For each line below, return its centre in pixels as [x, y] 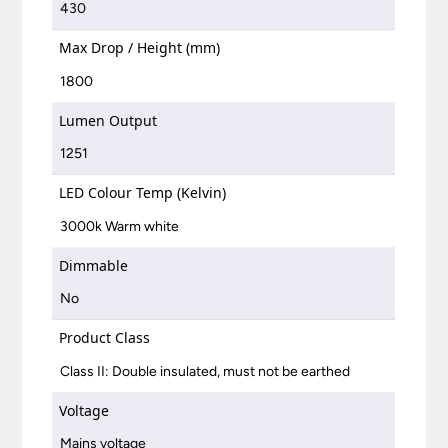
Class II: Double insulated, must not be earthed [205, 371]
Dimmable [94, 265]
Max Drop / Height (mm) [140, 48]
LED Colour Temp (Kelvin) [143, 193]
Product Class [105, 338]
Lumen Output [108, 120]
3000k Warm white [120, 226]
